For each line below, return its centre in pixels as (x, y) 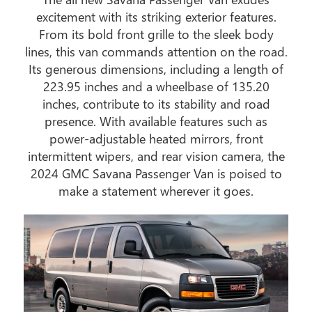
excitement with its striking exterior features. (156, 16)
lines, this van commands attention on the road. (156, 51)
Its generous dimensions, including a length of (156, 69)
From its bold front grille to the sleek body (156, 34)
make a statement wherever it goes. (156, 190)
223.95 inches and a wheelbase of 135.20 (156, 86)
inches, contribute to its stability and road (156, 103)
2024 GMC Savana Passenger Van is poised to (156, 173)
